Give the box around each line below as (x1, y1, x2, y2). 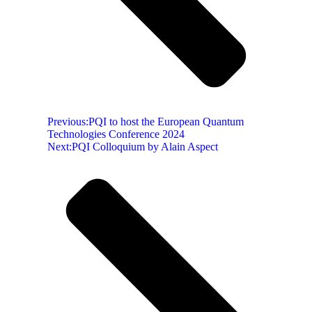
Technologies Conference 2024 (47, 128, 185, 141)
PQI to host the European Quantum (88, 116, 244, 128)
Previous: (47, 116, 88, 128)
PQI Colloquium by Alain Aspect (72, 141, 218, 153)
